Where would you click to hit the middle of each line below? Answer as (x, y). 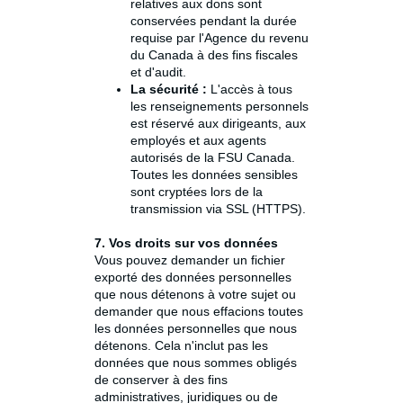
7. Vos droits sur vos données (186, 243)
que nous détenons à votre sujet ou (195, 295)
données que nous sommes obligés (196, 363)
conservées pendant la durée (214, 21)
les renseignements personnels (219, 107)
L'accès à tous (250, 90)
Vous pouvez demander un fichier (190, 260)
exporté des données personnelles (193, 278)
